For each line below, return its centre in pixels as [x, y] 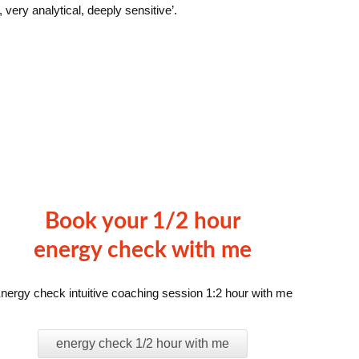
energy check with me [143, 250]
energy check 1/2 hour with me [143, 344]
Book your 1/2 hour [143, 222]
